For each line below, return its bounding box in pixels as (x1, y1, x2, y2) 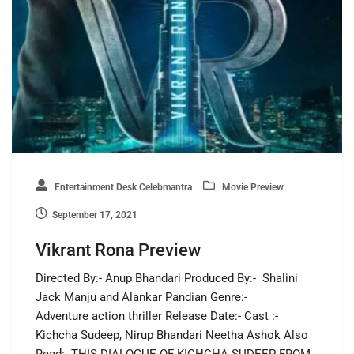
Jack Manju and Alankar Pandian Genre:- (36, 289, 247, 304)
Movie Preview (220, 181, 284, 193)
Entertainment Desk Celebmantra (52, 181, 192, 193)
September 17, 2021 (52, 209, 137, 220)
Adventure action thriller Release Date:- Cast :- (36, 308, 281, 323)
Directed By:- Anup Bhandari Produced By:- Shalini (36, 270, 298, 285)
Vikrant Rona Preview (36, 239, 201, 260)
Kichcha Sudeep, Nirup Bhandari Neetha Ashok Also (36, 327, 308, 342)
